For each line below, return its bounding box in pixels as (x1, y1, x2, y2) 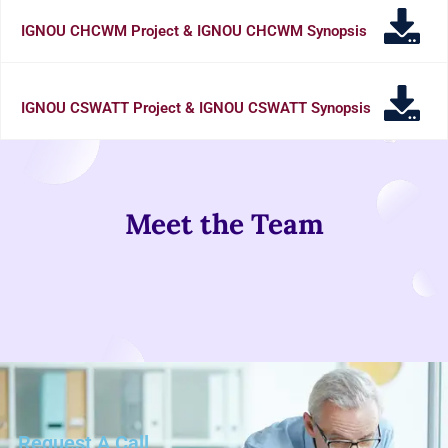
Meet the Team (124, 205, 324, 242)
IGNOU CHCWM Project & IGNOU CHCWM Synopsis (21, 21, 367, 40)
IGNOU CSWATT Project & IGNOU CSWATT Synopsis (21, 98, 371, 117)
